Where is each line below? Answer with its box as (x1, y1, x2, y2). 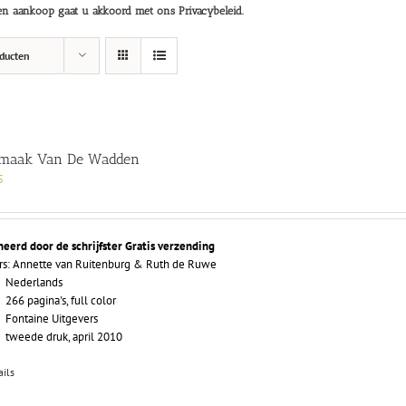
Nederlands (5, 275, 63, 291)
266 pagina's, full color (5, 293, 117, 309)
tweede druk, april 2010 (5, 329, 123, 345)
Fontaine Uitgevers (5, 311, 99, 327)
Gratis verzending (125, 238, 216, 255)
